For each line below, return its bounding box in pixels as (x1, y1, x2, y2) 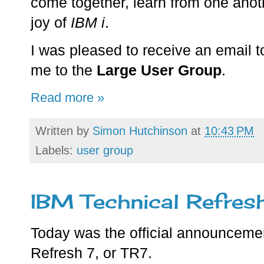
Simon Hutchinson (93, 124, 187, 138)
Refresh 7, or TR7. (31, 245, 152, 262)
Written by (35, 124, 93, 138)
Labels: (35, 144, 77, 157)
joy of (31, 14, 71, 31)
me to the (31, 62, 97, 79)
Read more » (31, 90, 104, 105)
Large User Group (97, 62, 222, 79)
